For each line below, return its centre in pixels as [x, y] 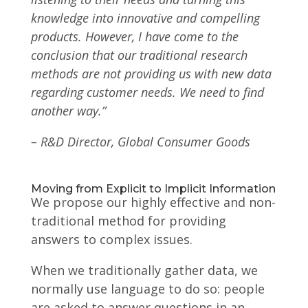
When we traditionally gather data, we [144, 270]
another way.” [70, 111]
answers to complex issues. [111, 239]
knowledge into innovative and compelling [145, 18]
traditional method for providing [128, 221]
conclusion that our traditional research [139, 55]
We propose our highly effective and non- [153, 202]
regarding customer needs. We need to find [147, 92]
